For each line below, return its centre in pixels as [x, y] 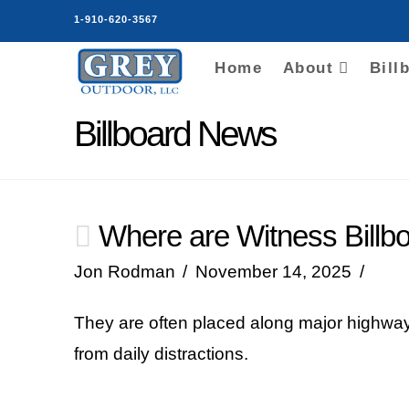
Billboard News [175, 134]
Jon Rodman [124, 272]
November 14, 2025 [273, 272]
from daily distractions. [161, 354]
